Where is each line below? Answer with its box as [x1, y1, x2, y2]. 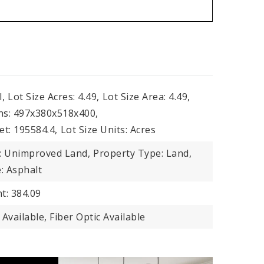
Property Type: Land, [93, 147, 192, 160]
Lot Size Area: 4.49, [102, 90, 190, 103]
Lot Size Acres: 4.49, [8, 90, 100, 103]
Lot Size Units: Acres [60, 123, 156, 136]
